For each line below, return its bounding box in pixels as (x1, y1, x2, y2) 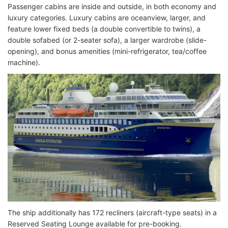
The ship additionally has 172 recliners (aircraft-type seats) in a (8, 208, 217, 217)
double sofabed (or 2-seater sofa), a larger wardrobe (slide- (8, 35, 207, 44)
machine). (8, 58, 40, 67)
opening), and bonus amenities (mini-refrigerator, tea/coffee (8, 46, 207, 55)
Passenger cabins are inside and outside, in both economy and (8, 2, 216, 11)
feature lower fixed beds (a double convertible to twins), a (8, 24, 201, 33)
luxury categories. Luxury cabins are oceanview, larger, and (8, 13, 206, 22)
